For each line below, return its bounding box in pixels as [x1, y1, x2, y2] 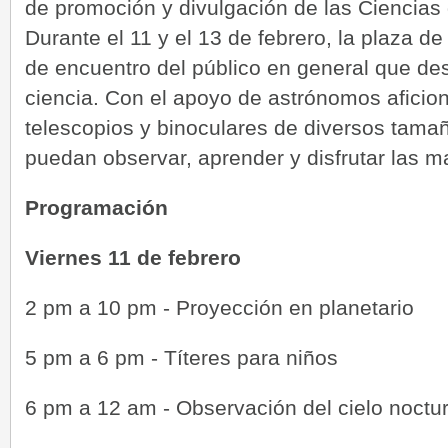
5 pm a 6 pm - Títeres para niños [25, 345, 338, 369]
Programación [25, 195, 168, 219]
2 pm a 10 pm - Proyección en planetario [25, 295, 414, 319]
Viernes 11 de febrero [25, 245, 241, 269]
